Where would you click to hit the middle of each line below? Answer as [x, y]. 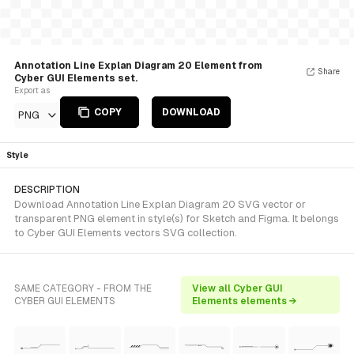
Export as [32, 90]
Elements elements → [244, 301]
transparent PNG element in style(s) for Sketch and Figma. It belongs [177, 218]
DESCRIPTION [47, 190]
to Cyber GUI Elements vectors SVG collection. [126, 233]
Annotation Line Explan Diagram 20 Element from [138, 66]
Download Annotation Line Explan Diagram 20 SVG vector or [160, 204]
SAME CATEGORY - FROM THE [83, 288]
